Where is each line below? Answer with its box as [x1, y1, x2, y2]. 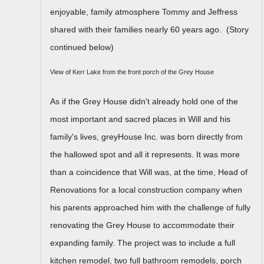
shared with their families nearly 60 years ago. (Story [50, 24, 249, 34]
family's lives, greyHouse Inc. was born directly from [50, 131, 243, 141]
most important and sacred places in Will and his [50, 114, 230, 124]
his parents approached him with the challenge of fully [50, 202, 250, 212]
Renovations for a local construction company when [50, 184, 242, 194]
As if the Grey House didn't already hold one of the [50, 96, 238, 106]
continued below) [50, 42, 114, 52]
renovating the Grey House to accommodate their [50, 220, 235, 230]
